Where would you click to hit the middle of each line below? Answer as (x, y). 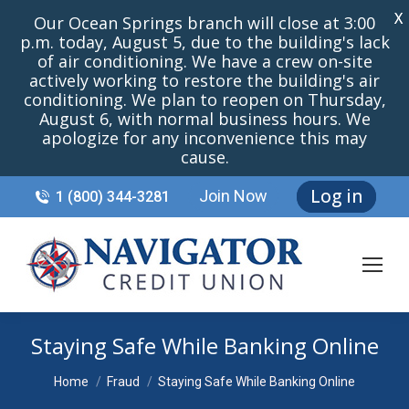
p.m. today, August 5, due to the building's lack (204, 42)
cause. (204, 157)
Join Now (234, 196)
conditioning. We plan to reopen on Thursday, (204, 100)
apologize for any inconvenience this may (204, 138)
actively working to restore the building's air (204, 80)
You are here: (100, 372)
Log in (337, 196)
